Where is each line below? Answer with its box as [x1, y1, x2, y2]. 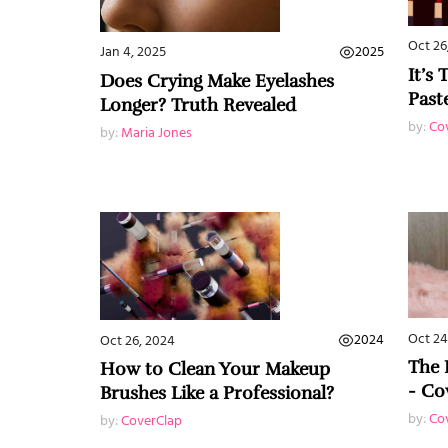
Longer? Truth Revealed [100, 93, 296, 116]
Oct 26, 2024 [100, 330, 175, 351]
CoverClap [121, 411, 182, 432]
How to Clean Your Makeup [100, 358, 330, 381]
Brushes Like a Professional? [100, 382, 334, 405]
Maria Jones [121, 122, 192, 143]
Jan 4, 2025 [100, 42, 166, 63]
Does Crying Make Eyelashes [100, 69, 334, 92]
